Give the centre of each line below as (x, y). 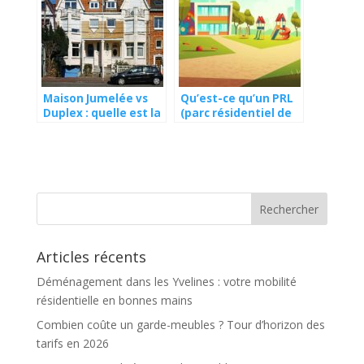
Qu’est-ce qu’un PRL (236, 98)
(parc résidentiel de (236, 113)
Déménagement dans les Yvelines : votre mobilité (166, 281)
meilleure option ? (95, 127)
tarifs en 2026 (72, 343)
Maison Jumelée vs (95, 98)
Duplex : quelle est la (102, 113)
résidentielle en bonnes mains (114, 300)
